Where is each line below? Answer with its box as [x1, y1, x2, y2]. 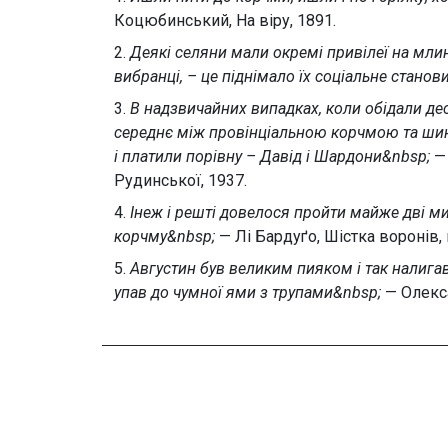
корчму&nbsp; [114, 227, 215, 246]
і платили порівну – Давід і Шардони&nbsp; [114, 147, 430, 166]
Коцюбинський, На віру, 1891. [114, 11, 336, 30]
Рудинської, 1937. [114, 171, 247, 190]
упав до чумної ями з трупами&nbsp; [114, 283, 381, 302]
